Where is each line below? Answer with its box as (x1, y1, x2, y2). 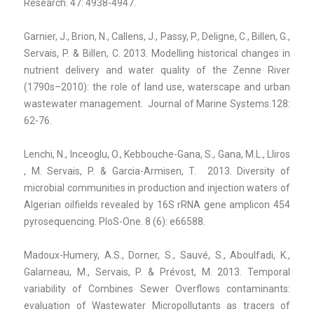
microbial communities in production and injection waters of (24, 182, 290, 193)
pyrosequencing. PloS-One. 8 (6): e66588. (24, 215, 205, 227)
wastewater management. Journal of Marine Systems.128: (24, 97, 290, 109)
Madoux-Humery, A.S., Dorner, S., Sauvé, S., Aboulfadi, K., (24, 249, 290, 261)
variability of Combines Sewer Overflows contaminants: (24, 282, 290, 294)
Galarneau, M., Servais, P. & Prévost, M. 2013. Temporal (24, 266, 290, 278)
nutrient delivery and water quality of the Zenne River (24, 64, 290, 76)
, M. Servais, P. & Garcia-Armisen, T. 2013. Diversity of (24, 165, 290, 177)
